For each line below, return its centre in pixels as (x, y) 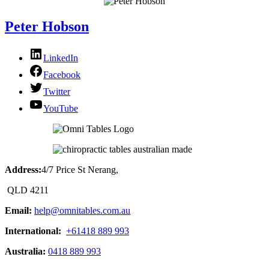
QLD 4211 (27, 190)
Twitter (57, 92)
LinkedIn (61, 58)
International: (34, 231)
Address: (23, 170)
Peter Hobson (47, 27)
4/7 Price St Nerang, (80, 170)
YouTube (61, 109)
